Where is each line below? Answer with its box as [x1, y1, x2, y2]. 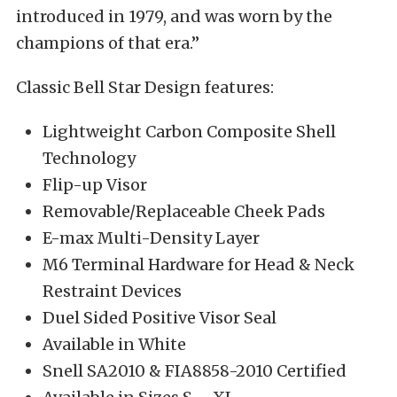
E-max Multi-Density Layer [43, 227, 260, 248]
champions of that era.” [16, 32, 199, 53]
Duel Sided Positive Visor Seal [43, 307, 276, 328]
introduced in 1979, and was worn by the [16, 5, 332, 27]
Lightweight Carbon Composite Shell [43, 121, 336, 142]
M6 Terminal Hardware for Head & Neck [43, 253, 354, 275]
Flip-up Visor [43, 174, 147, 195]
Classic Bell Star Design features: [16, 76, 274, 97]
